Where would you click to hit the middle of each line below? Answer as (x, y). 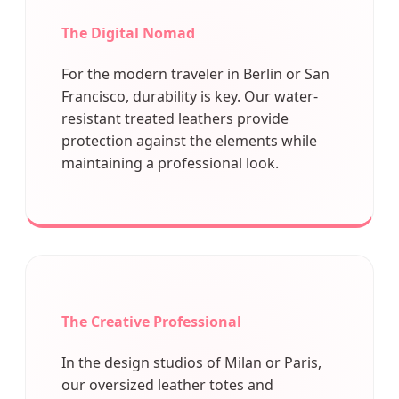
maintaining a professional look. (170, 163)
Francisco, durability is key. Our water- (190, 97)
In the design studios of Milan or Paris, (191, 362)
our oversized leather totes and (167, 384)
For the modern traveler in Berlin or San (195, 74)
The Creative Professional (151, 321)
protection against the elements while (189, 141)
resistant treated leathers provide (175, 119)
